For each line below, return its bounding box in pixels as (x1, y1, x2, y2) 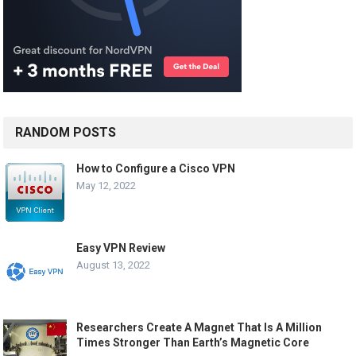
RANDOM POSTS (15, 124, 117, 140)
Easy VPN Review (76, 241, 166, 254)
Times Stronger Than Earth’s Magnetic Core (76, 335, 310, 349)
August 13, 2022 (76, 258, 151, 271)
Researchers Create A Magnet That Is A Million (76, 320, 323, 334)
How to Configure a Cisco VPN (76, 161, 236, 175)
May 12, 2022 (76, 179, 137, 192)
